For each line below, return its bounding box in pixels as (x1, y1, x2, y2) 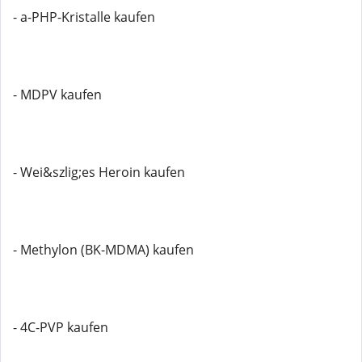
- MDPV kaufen (13, 86, 102, 103)
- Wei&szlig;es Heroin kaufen (13, 163, 185, 181)
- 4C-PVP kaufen (13, 318, 108, 336)
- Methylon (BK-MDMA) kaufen (13, 241, 194, 259)
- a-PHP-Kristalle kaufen (13, 8, 155, 26)
